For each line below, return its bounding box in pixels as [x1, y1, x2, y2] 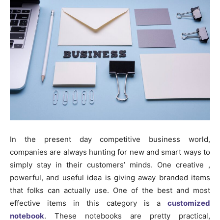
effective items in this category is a [10, 198, 167, 208]
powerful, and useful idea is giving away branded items [10, 173, 210, 183]
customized [167, 198, 210, 208]
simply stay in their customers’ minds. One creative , [10, 160, 210, 170]
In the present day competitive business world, [10, 135, 210, 144]
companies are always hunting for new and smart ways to [10, 147, 210, 157]
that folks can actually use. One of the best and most [10, 186, 210, 195]
